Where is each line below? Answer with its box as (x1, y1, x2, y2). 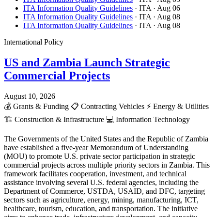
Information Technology (114, 115, 190, 124)
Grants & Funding (11, 102, 71, 110)
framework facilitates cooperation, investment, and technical (4, 169, 186, 178)
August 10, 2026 (4, 92, 55, 100)
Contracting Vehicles (79, 102, 146, 110)
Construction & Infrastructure (13, 115, 106, 124)
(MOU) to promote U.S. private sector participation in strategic (4, 152, 195, 160)
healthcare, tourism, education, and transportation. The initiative (4, 204, 198, 213)
